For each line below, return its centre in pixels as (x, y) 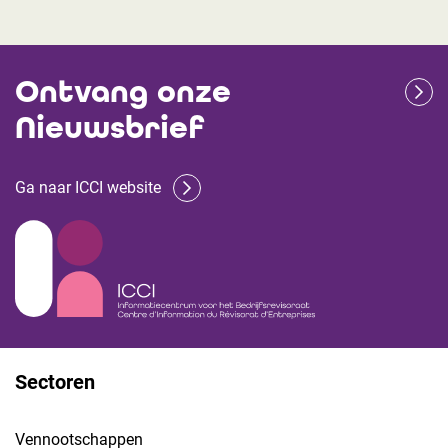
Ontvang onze (123, 91)
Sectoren (55, 381)
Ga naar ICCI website (88, 187)
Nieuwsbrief (109, 127)
